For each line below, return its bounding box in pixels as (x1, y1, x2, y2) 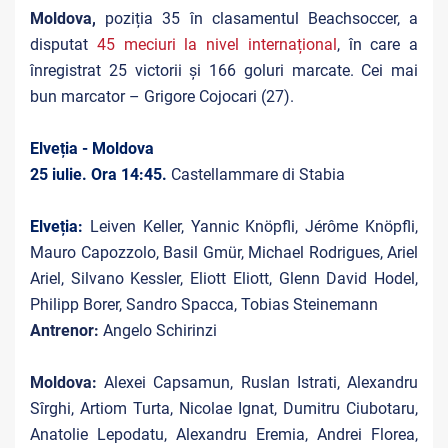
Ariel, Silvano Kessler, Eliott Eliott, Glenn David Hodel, (30, 269, 418, 288)
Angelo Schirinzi (103, 321, 217, 340)
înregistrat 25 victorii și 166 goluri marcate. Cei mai (30, 61, 418, 80)
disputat (30, 35, 97, 54)
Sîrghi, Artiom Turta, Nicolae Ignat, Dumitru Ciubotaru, (30, 399, 418, 418)
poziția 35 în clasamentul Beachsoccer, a (96, 9, 418, 28)
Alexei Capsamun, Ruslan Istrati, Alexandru (104, 373, 419, 392)
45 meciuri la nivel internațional (96, 35, 337, 54)
